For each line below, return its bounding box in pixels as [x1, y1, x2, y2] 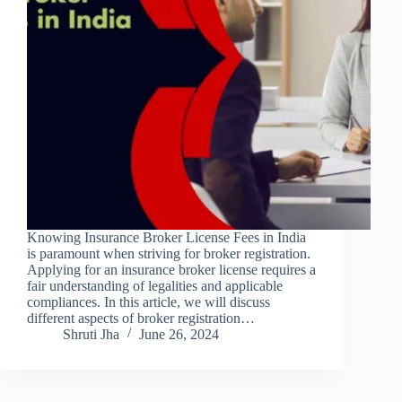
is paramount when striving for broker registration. [27, 245, 310, 261]
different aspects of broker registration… [27, 310, 255, 326]
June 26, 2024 [139, 326, 219, 342]
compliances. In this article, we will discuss [27, 293, 270, 310]
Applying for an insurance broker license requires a [27, 261, 316, 277]
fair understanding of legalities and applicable [27, 277, 283, 293]
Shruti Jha [63, 326, 119, 342]
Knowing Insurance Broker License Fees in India [27, 229, 306, 245]
